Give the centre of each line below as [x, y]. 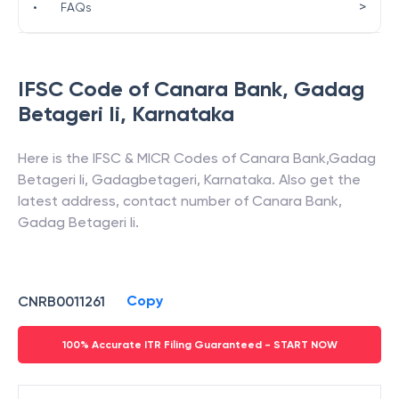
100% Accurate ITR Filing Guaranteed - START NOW [199, 345]
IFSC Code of [86, 89]
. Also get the [316, 179]
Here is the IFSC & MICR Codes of [129, 158]
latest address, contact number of [135, 201]
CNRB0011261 [61, 301]
